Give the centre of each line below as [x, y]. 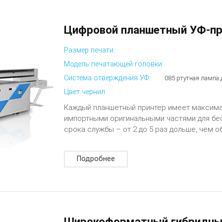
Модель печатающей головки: [114, 64]
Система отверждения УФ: [107, 78]
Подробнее [96, 159]
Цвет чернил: [85, 92]
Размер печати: [90, 50]
